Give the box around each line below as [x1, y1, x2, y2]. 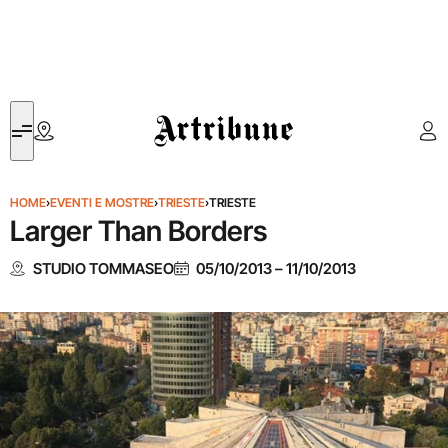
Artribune [154, 103, 213, 122]
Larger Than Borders [10, 214, 267, 248]
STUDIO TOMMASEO [32, 258, 174, 278]
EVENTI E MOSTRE [50, 195, 154, 210]
